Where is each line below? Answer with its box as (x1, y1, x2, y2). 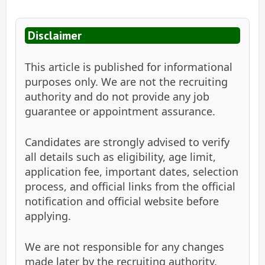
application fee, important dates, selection (25, 164, 238, 179)
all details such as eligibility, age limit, (25, 149, 216, 164)
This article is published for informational (25, 59, 232, 74)
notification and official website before (25, 193, 219, 208)
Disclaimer (28, 27, 82, 43)
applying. (25, 208, 71, 223)
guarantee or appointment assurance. (25, 104, 215, 118)
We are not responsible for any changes (25, 239, 224, 254)
